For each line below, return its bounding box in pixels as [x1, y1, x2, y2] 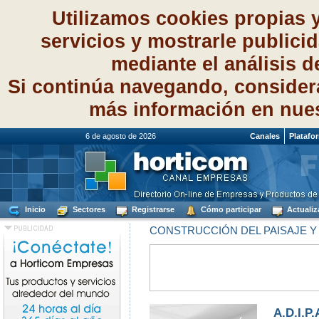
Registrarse [130, 205, 174, 214]
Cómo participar [199, 205, 261, 214]
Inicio [23, 205, 46, 214]
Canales [250, 132, 280, 140]
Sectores [70, 205, 105, 214]
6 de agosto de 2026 [85, 132, 246, 140]
